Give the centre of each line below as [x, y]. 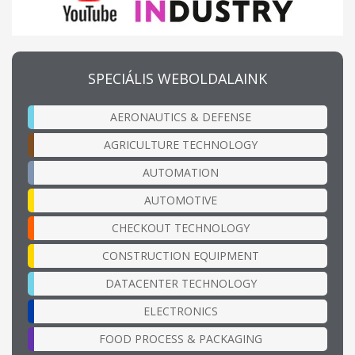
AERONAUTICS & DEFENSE [181, 116]
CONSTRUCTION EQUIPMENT [181, 255]
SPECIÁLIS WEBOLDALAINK [177, 78]
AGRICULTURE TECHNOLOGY [181, 144]
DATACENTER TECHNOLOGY [181, 283]
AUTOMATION [181, 172]
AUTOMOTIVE [181, 200]
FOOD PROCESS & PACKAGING [181, 338]
